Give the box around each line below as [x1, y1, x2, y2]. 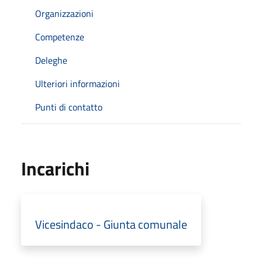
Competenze [35, 29, 84, 44]
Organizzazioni [35, 6, 94, 20]
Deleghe [35, 53, 67, 67]
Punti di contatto [35, 99, 102, 114]
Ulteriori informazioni [35, 76, 120, 91]
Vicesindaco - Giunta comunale [35, 215, 187, 233]
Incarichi [21, 154, 89, 182]
